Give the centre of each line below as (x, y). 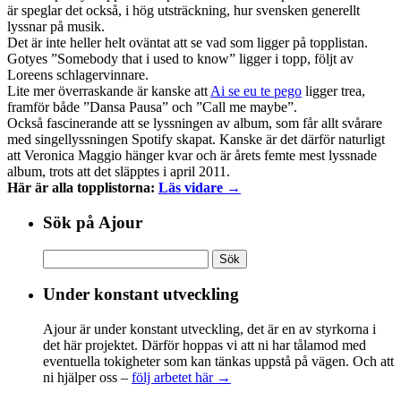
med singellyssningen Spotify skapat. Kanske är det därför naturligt (196, 140)
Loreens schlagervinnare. (78, 75)
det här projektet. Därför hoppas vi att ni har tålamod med (205, 345)
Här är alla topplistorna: (83, 188)
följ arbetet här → (181, 377)
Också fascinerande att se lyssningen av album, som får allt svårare (195, 124)
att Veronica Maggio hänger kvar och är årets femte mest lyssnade (192, 156)
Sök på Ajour (93, 222)
